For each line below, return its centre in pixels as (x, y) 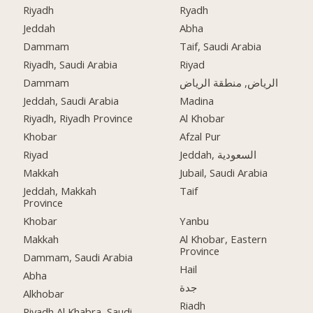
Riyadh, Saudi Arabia (71, 64)
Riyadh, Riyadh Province (78, 118)
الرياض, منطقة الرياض (229, 82)
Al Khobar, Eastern (224, 239)
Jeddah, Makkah (60, 191)
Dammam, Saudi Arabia (78, 257)
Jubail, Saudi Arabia (224, 173)
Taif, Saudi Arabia (221, 46)
